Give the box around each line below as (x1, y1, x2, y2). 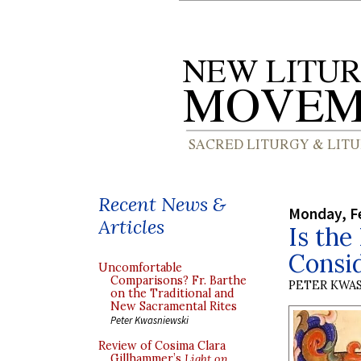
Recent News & (98, 192, 226, 217)
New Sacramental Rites (110, 299, 237, 313)
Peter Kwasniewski (110, 313, 189, 326)
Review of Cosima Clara (98, 338, 226, 353)
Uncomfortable (98, 260, 182, 275)
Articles (98, 214, 164, 239)
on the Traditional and (110, 286, 234, 301)
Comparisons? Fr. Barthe (110, 273, 247, 288)
